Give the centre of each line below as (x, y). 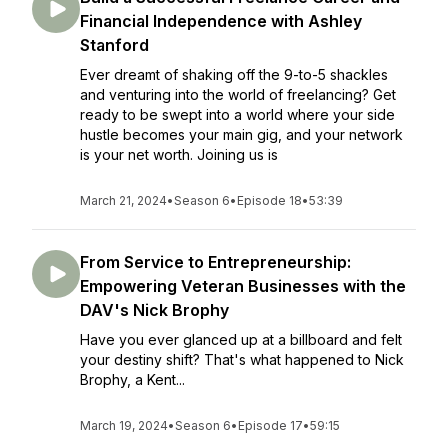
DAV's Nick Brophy (154, 310)
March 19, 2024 (124, 425)
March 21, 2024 (123, 200)
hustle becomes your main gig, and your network (241, 134)
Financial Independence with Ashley (221, 21)
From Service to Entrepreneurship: (215, 262)
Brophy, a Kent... (132, 379)
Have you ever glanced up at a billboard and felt (241, 339)
